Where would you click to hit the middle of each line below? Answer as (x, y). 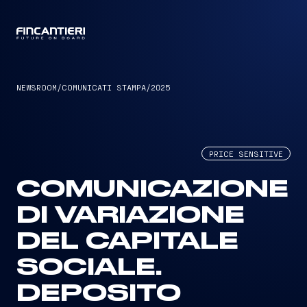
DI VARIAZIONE (131, 216)
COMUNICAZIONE (152, 190)
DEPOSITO (99, 294)
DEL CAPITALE (127, 242)
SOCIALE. (89, 268)
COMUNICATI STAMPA (104, 87)
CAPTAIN (153, 34)
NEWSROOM (37, 87)
